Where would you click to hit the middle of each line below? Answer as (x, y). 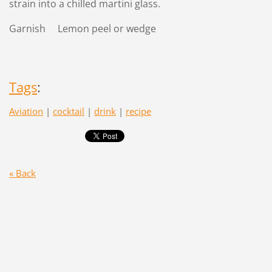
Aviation (26, 111)
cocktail (68, 111)
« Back (22, 173)
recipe (138, 111)
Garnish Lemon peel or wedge (82, 28)
